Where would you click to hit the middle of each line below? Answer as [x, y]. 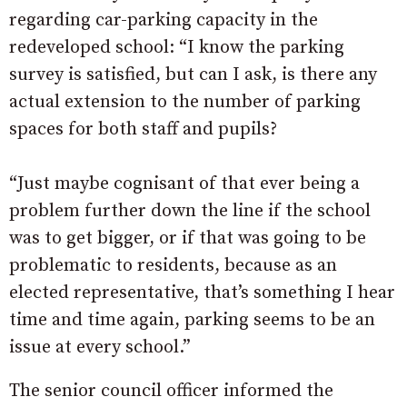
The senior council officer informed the [171, 391]
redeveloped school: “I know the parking [177, 48]
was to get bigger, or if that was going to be [188, 238]
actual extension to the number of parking [185, 102]
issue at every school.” [100, 347]
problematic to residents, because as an [173, 266]
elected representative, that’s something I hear [202, 293]
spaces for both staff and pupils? [143, 129]
